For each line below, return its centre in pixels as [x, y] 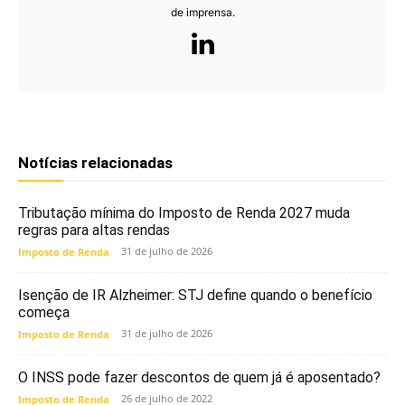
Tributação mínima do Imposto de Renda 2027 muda [184, 212]
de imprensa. [202, 12]
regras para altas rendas [94, 230]
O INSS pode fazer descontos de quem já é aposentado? [199, 377]
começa [44, 312]
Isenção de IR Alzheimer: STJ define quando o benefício [195, 295]
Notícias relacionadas [95, 162]
